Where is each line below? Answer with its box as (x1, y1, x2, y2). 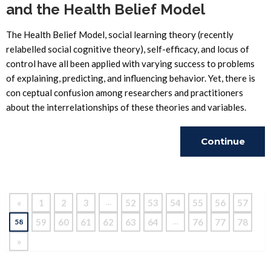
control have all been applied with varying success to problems (6, 58, 255, 69)
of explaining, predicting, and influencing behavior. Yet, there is (6, 73, 255, 83)
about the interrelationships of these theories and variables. (6, 102, 246, 113)
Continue (200, 135, 245, 147)
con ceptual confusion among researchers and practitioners (6, 87, 243, 98)
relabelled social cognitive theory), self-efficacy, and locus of (6, 44, 249, 54)
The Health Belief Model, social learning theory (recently (6, 29, 233, 40)
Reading (202, 166, 243, 177)
